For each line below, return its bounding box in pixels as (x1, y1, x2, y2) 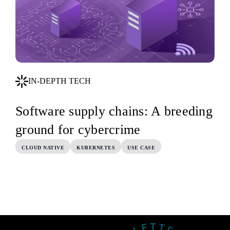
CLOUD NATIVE (22, 144, 64, 150)
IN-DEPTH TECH (28, 76, 91, 86)
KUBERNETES (76, 144, 115, 150)
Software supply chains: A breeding (15, 104, 213, 119)
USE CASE (127, 144, 155, 150)
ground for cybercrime (15, 122, 141, 138)
